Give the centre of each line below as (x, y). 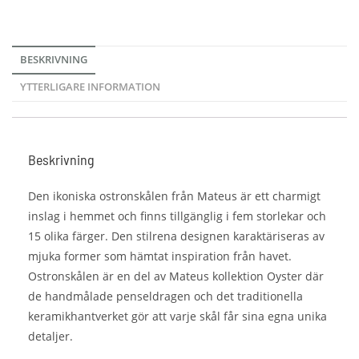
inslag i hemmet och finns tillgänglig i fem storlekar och (177, 216)
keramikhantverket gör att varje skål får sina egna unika (177, 316)
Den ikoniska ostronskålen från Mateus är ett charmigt (174, 196)
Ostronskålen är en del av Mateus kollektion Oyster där (176, 276)
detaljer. (50, 336)
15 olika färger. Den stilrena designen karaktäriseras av (176, 236)
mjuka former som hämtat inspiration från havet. (160, 256)
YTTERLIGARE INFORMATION (90, 87)
